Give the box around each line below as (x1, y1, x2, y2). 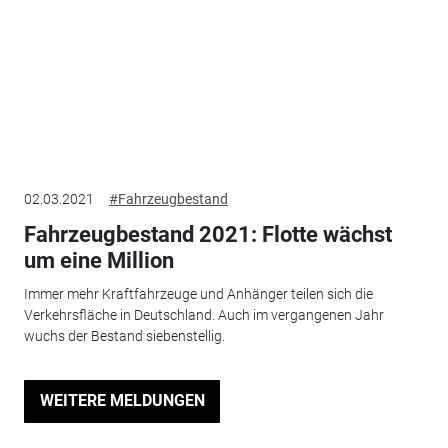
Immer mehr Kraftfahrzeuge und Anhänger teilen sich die (23, 286, 373, 303)
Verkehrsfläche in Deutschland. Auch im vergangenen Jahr (23, 307, 384, 324)
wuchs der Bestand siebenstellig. (23, 328, 225, 345)
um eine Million (23, 247, 174, 273)
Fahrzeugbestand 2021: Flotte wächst (23, 221, 392, 247)
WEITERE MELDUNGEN (39, 391, 205, 411)
